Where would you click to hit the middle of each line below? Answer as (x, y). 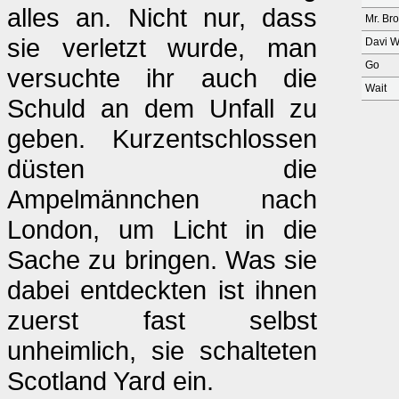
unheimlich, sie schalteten (162, 350)
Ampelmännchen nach (162, 199)
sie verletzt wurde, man (162, 48)
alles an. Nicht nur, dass (162, 17)
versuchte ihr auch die (162, 78)
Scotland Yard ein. (110, 381)
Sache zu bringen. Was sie (162, 260)
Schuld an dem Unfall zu (162, 108)
